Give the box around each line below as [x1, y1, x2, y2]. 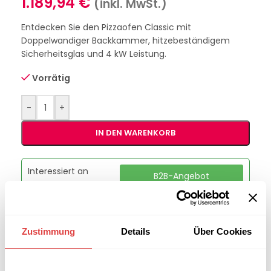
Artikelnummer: [21, 237, 91, 249]
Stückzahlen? [28, 192, 84, 204]
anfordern [160, 178, 203, 191]
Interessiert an [28, 165, 88, 178]
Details [120, 226, 151, 237]
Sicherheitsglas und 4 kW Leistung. [21, 48, 166, 60]
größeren [28, 178, 67, 191]
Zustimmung [21, 226, 76, 237]
